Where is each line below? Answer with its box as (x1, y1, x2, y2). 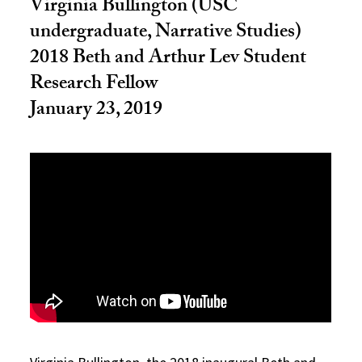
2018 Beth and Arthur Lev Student (30, 43, 307, 76)
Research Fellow (30, 69, 158, 102)
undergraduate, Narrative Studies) (30, 17, 302, 50)
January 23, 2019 (30, 95, 163, 128)
